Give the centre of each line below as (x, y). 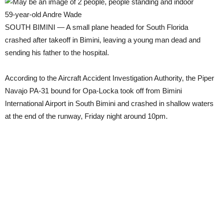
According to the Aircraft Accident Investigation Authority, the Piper (109, 78)
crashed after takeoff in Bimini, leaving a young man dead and (103, 40)
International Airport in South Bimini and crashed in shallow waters (109, 103)
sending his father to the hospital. (57, 53)
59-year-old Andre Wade (43, 14)
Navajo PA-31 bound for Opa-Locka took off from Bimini (93, 91)
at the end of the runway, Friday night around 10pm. (86, 116)
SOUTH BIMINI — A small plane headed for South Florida (97, 27)
